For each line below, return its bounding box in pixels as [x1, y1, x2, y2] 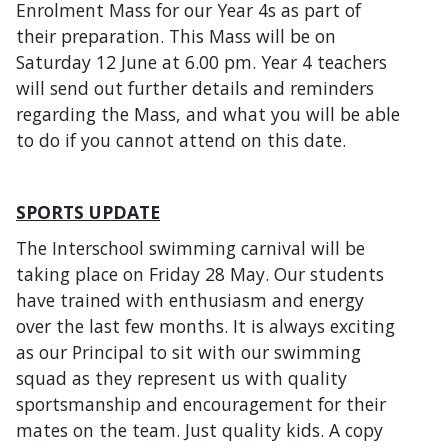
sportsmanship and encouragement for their [16, 391, 386, 416]
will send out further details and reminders [16, 75, 374, 100]
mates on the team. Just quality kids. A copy [16, 417, 383, 442]
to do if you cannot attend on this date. [16, 127, 346, 152]
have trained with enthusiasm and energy [16, 287, 364, 312]
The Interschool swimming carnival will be [16, 235, 365, 260]
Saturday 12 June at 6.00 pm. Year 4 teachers [16, 49, 387, 74]
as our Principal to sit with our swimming [16, 339, 361, 364]
